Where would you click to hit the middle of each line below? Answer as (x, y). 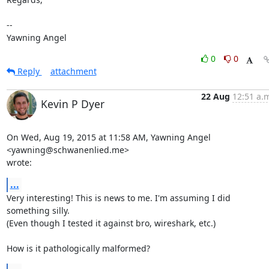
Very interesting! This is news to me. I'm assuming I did (118, 198)
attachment (73, 71)
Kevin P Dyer (72, 104)
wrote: (19, 162)
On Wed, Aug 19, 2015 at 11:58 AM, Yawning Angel (108, 137)
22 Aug (215, 96)
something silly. (38, 210)
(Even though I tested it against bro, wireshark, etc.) (111, 223)
